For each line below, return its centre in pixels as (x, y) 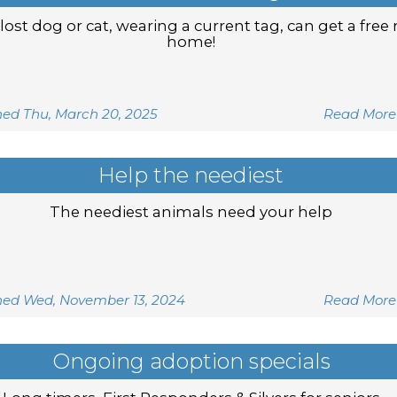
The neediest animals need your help (191, 212)
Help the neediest (191, 175)
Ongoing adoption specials (191, 361)
